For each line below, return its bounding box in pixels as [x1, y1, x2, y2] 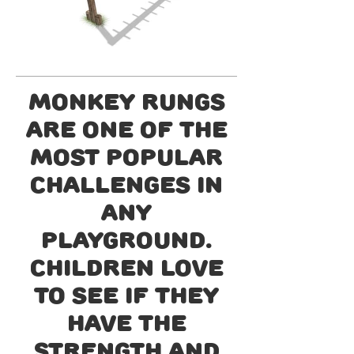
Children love [29, 254, 224, 281]
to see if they [34, 281, 219, 309]
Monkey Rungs [28, 88, 225, 115]
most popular [30, 143, 223, 171]
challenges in [30, 171, 223, 198]
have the [66, 309, 186, 337]
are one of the [25, 115, 228, 143]
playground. [41, 226, 212, 254]
